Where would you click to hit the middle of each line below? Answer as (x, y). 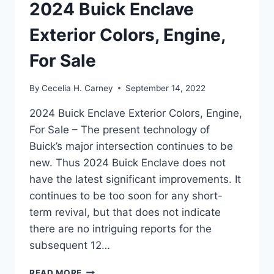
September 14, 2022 (166, 88)
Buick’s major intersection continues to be (131, 146)
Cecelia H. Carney (78, 88)
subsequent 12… (70, 245)
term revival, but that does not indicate (125, 212)
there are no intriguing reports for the (120, 228)
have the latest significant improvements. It (135, 179)
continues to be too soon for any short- (126, 195)
